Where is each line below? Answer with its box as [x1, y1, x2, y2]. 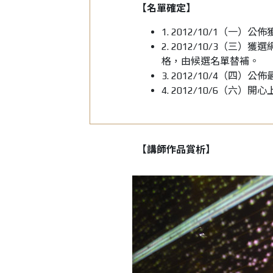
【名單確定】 [136, 2, 196, 15]
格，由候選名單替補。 [161, 55, 259, 68]
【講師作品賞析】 [136, 144, 215, 156]
